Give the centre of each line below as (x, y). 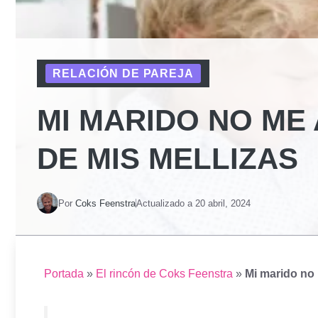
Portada (64, 274)
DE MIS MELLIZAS (168, 159)
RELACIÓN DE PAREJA (124, 74)
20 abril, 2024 (223, 203)
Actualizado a (166, 203)
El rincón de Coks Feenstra (164, 274)
